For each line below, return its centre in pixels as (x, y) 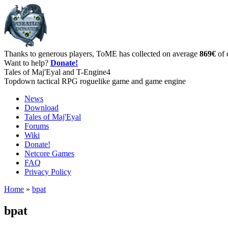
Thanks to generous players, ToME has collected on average (102, 54)
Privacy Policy (48, 172)
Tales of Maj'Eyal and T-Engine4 (57, 72)
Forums (37, 126)
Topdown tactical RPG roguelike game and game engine (95, 81)
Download (41, 108)
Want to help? (27, 63)
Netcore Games (49, 153)
